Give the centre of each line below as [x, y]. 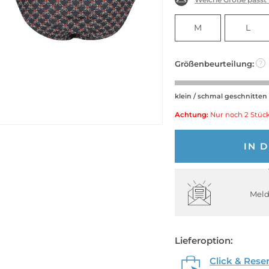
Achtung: [192, 114]
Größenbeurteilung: [214, 63]
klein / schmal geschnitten [221, 96]
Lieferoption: [204, 240]
